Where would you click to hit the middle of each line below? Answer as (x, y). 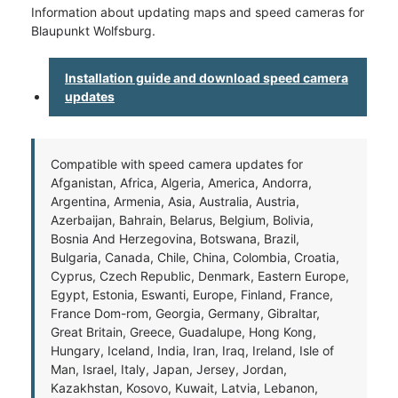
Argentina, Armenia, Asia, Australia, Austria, (175, 201)
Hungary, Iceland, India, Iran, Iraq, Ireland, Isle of (192, 350)
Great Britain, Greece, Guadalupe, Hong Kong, (183, 332)
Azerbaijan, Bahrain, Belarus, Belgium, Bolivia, (182, 220)
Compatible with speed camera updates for (177, 164)
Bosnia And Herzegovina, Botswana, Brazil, (175, 239)
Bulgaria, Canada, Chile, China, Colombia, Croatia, (195, 257)
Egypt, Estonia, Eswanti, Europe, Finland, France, (192, 295)
